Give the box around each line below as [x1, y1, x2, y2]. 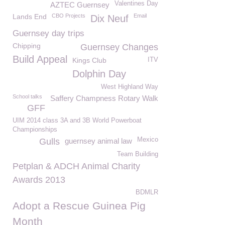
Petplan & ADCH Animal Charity [13, 161, 140, 171]
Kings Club [72, 56, 106, 64]
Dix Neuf [90, 13, 129, 24]
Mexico [137, 136, 158, 143]
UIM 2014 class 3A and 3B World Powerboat [13, 117, 142, 124]
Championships [13, 126, 57, 133]
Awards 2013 [13, 175, 65, 185]
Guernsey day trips [13, 29, 84, 38]
